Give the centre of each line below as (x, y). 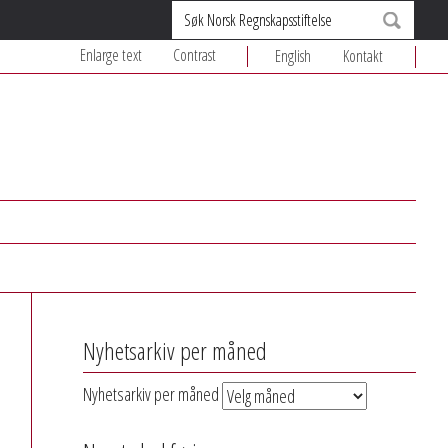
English (293, 56)
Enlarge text (111, 55)
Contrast (194, 55)
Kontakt (363, 56)
